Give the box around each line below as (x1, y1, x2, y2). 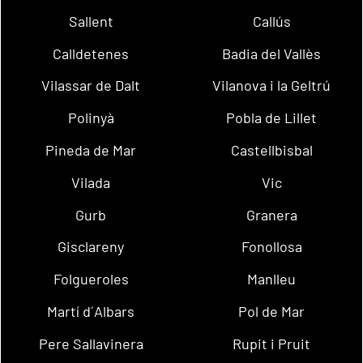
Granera (246, 205, 297, 224)
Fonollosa (241, 237, 302, 256)
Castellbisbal (230, 140, 313, 159)
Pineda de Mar (45, 140, 137, 159)
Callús (252, 11, 291, 30)
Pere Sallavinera (38, 334, 143, 352)
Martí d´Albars (47, 302, 135, 321)
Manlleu (247, 270, 297, 288)
